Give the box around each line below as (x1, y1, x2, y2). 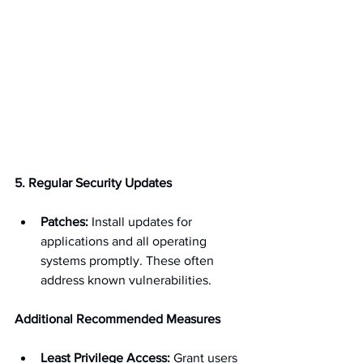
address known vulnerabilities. (41, 272, 211, 287)
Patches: (41, 214, 88, 228)
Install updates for (88, 214, 195, 228)
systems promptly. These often (41, 253, 217, 267)
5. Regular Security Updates (15, 175, 172, 190)
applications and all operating (41, 233, 210, 248)
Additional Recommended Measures (15, 311, 220, 326)
